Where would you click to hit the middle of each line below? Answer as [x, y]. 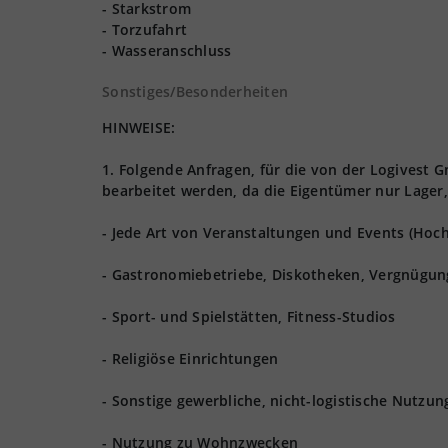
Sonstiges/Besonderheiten [195, 91]
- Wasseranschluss [167, 50]
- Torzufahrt [144, 29]
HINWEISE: [139, 127]
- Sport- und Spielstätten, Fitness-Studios [249, 316]
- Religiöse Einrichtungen [190, 358]
